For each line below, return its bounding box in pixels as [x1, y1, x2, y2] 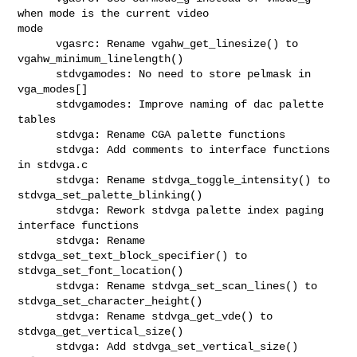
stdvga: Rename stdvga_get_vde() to [18, 309, 57, 323]
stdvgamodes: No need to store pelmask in [18, 67, 57, 80]
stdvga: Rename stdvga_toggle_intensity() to [18, 173, 57, 186]
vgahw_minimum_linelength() [18, 52, 184, 65]
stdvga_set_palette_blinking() [18, 188, 203, 202]
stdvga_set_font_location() [18, 264, 184, 277]
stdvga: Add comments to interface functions [18, 143, 57, 156]
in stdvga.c [18, 158, 88, 171]
